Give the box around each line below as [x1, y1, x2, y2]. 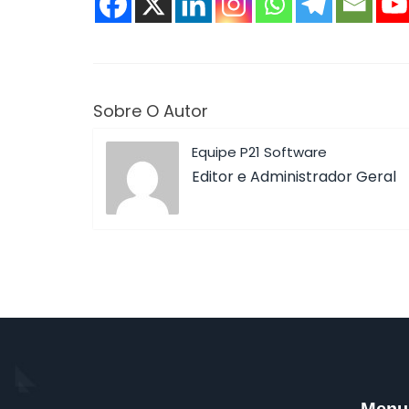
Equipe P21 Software [192, 142, 327, 162]
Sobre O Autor [93, 100, 208, 122]
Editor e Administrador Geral [192, 166, 396, 187]
